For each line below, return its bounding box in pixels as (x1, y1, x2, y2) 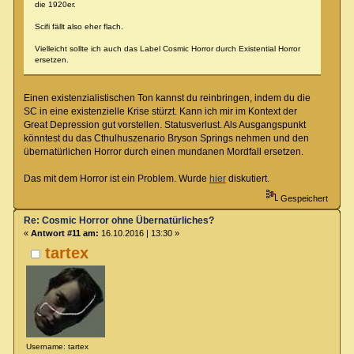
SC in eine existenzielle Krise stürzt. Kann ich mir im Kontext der (23, 106, 297, 118)
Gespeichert (277, 193, 328, 203)
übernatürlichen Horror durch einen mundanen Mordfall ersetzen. (23, 146, 303, 158)
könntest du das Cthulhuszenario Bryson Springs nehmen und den (23, 133, 309, 145)
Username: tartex (26, 342, 89, 352)
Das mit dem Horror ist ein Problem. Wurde (23, 173, 209, 185)
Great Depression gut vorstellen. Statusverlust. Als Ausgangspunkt (23, 119, 306, 131)
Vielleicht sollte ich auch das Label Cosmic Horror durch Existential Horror (34, 44, 300, 54)
